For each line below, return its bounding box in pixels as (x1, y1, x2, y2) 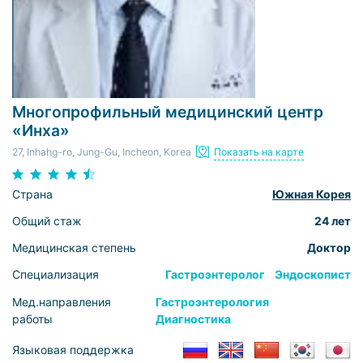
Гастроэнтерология (155, 294, 269, 309)
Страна (12, 186, 53, 201)
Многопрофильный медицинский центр (12, 102, 323, 122)
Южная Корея (272, 186, 351, 201)
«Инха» (12, 121, 70, 141)
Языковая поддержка (12, 343, 134, 357)
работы (12, 311, 53, 326)
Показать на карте (214, 146, 305, 159)
